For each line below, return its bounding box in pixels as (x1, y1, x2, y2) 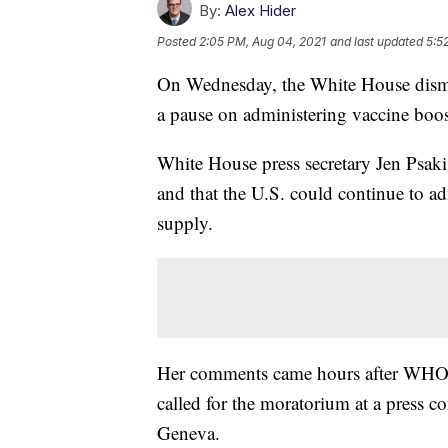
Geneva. (157, 420, 220, 446)
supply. (157, 210, 213, 236)
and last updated (330, 34, 423, 50)
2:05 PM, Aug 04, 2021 (199, 34, 326, 50)
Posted (157, 34, 199, 50)
